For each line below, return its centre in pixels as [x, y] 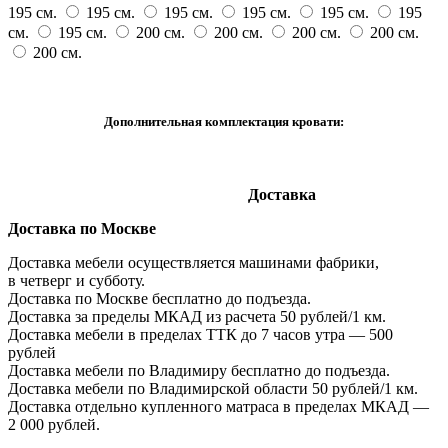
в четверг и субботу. [78, 281]
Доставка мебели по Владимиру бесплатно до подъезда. [199, 371]
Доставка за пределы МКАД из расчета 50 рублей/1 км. [199, 317]
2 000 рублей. [54, 425]
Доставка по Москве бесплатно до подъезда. [161, 299]
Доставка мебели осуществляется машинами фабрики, [193, 263]
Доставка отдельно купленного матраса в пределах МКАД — [218, 407]
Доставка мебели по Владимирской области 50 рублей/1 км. [213, 389]
